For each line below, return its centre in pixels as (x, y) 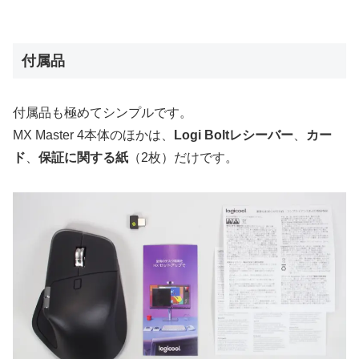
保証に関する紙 (83, 158)
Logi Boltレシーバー (234, 135)
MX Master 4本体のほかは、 (93, 135)
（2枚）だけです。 (183, 158)
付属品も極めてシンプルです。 (103, 113)
